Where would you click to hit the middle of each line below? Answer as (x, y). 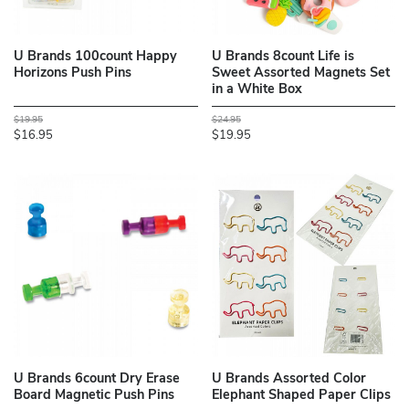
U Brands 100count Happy (95, 58)
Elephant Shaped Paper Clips (301, 396)
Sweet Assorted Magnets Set (300, 74)
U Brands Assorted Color (288, 380)
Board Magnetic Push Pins (94, 396)
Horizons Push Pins (73, 74)
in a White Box (257, 90)
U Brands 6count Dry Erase (97, 380)
